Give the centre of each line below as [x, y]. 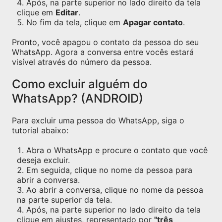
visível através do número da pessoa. [82, 62]
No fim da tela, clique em [75, 22]
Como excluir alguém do [80, 84]
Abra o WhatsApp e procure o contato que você [117, 150]
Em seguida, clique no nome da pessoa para [109, 170]
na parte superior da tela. [64, 200]
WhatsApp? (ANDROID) [78, 98]
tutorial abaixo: [40, 130]
